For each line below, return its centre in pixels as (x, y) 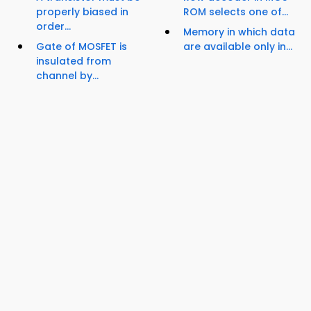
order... (53, 27)
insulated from (74, 61)
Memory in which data (239, 32)
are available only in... (238, 47)
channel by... (67, 76)
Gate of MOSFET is (82, 47)
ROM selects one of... (236, 12)
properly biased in (82, 12)
